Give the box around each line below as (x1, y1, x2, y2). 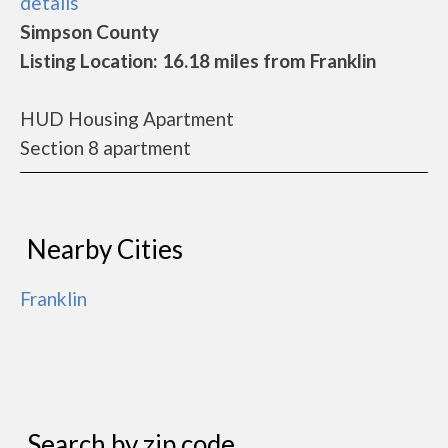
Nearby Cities (27, 233, 183, 265)
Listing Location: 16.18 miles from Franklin (20, 49, 376, 72)
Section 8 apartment (20, 136, 191, 159)
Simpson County (20, 20, 159, 43)
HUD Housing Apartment (20, 107, 234, 130)
